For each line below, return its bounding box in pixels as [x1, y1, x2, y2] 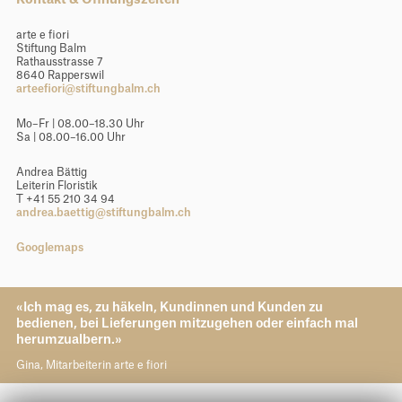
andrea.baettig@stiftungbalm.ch [15, 207, 191, 219]
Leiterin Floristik [15, 180, 98, 192]
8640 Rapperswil [15, 70, 104, 82]
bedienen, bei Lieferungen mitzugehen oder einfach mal [15, 318, 358, 331]
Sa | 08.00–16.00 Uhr [15, 132, 126, 144]
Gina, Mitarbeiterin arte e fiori [15, 360, 167, 371]
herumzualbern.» [15, 334, 122, 347]
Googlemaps [15, 242, 83, 254]
